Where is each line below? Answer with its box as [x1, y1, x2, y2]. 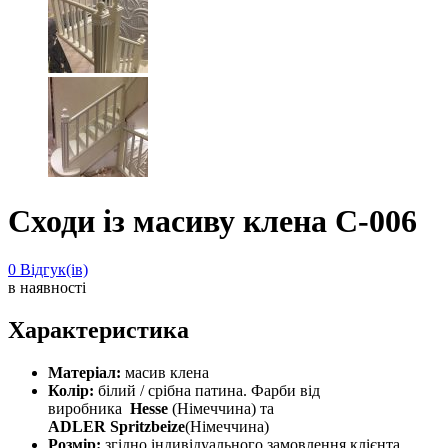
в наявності [8, 279, 86, 297]
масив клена [121, 364, 209, 381]
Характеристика [8, 317, 189, 344]
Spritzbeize [110, 418, 185, 435]
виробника [48, 400, 126, 417]
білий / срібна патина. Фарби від [94, 382, 320, 399]
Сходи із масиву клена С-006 [8, 202, 417, 239]
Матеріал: [48, 364, 121, 381]
